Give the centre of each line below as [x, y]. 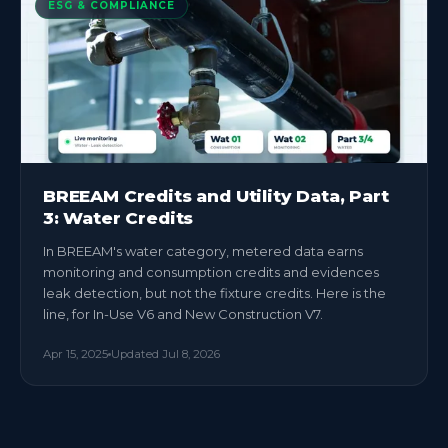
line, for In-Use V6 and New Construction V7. [183, 314]
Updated [136, 354]
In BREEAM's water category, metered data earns [203, 251]
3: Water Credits [118, 218]
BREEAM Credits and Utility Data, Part [216, 196]
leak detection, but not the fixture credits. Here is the [214, 293]
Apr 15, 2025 [75, 354]
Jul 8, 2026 [191, 354]
